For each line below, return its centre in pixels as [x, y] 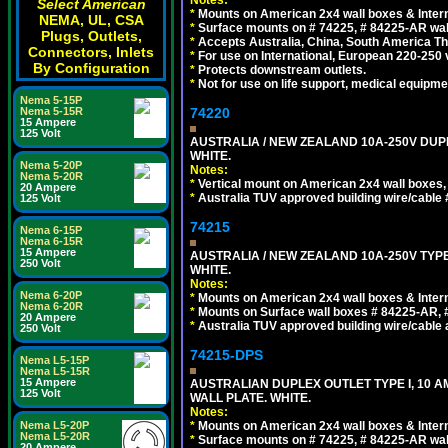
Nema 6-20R [51, 306]
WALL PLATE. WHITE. [250, 398]
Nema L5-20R [55, 436]
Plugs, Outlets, [91, 36]
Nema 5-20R [51, 176]
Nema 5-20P [51, 165]
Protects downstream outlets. [280, 70]
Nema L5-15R [55, 371]
